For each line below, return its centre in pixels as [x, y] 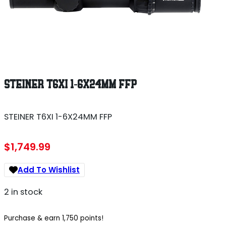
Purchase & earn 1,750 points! [54, 218]
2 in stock [23, 192]
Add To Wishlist [49, 170]
